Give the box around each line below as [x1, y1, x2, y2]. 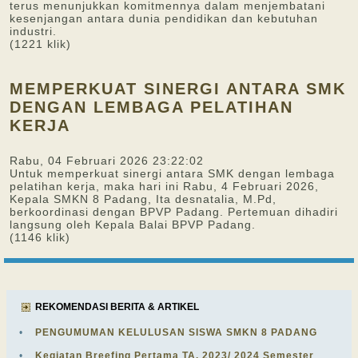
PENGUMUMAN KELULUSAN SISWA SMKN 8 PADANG [35, 327, 317, 338]
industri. [10, 25, 61, 38]
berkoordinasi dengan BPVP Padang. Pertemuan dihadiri [10, 205, 338, 218]
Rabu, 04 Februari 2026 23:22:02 [10, 154, 204, 167]
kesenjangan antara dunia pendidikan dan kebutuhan [10, 12, 318, 25]
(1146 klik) [10, 231, 70, 244]
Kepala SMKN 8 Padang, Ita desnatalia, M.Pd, [10, 193, 276, 205]
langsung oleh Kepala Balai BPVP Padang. [10, 218, 260, 231]
